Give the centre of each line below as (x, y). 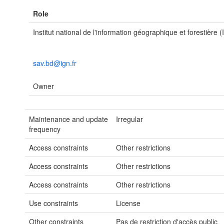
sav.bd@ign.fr (55, 63)
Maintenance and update (68, 119)
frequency (45, 129)
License (128, 203)
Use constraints (53, 203)
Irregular (130, 119)
